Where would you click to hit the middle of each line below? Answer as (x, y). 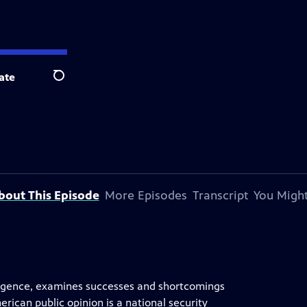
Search (70, 83)
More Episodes (146, 195)
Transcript (220, 195)
